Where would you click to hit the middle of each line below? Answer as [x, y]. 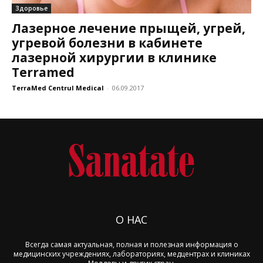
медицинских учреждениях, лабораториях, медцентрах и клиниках [131, 254]
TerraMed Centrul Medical [58, 87]
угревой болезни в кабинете [107, 43]
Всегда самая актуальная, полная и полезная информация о [131, 245]
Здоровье [31, 8]
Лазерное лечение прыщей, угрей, [129, 28]
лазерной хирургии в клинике [114, 57]
